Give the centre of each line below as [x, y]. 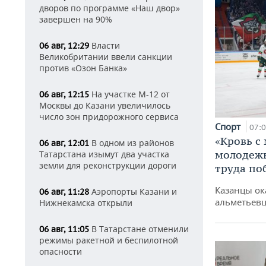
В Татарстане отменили [139, 229]
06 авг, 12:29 [64, 46]
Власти [104, 45]
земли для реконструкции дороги [108, 165]
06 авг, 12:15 [64, 94]
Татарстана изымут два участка [104, 154]
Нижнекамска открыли [86, 203]
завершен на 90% [76, 19]
